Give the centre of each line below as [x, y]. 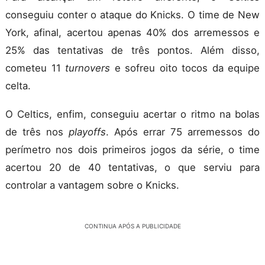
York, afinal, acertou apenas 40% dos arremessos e [132, 33]
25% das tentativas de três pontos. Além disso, [132, 51]
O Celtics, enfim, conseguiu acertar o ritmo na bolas [132, 114]
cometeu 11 [35, 68]
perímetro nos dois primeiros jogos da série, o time [132, 150]
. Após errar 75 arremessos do [183, 132]
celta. [18, 86]
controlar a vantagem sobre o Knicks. [92, 185]
